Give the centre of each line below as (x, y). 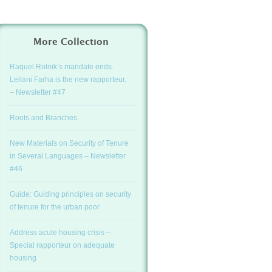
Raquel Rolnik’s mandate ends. (62, 67)
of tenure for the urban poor (55, 207)
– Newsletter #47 (38, 92)
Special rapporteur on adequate (62, 245)
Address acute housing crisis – (60, 233)
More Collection (71, 42)
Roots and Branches (43, 118)
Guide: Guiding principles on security (70, 194)
